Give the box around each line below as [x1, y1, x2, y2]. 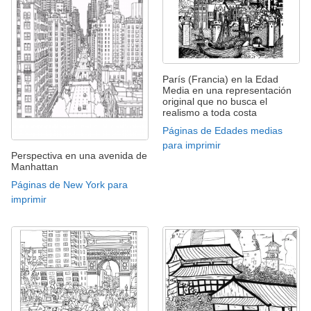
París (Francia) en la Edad [162, 73, 278, 85]
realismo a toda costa [162, 106, 257, 118]
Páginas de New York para [11, 178, 128, 190]
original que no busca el [162, 95, 267, 107]
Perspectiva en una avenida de [11, 149, 147, 161]
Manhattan [11, 160, 58, 172]
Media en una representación [162, 84, 292, 96]
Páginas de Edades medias [162, 124, 283, 136]
